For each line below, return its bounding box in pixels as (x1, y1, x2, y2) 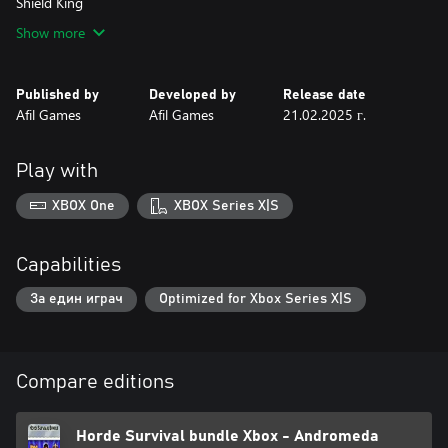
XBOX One (52, 198, 116, 213)
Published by (16, 88, 99, 102)
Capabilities (16, 254, 121, 275)
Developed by (149, 88, 237, 102)
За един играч (30, 292, 123, 307)
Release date (282, 88, 366, 102)
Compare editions (16, 372, 174, 393)
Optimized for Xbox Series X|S (159, 292, 352, 307)
